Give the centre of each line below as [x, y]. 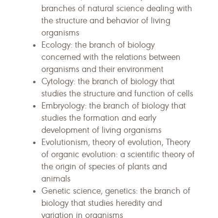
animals [56, 179]
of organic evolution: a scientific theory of [118, 154]
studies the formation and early [99, 118]
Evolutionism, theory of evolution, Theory [116, 142]
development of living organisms [101, 130]
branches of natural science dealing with [117, 8]
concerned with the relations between [111, 57]
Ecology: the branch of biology [98, 45]
